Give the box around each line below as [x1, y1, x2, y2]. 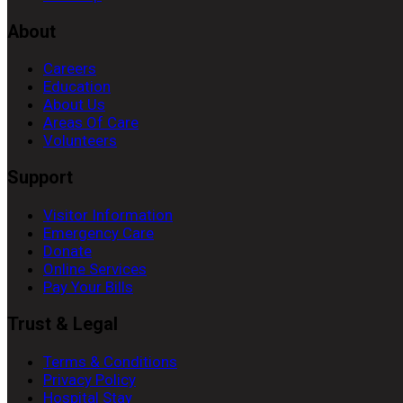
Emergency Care [43, 224, 154, 243]
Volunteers [43, 131, 117, 150]
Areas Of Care [43, 113, 139, 132]
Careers [43, 59, 96, 78]
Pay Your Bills [43, 278, 133, 297]
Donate [43, 242, 92, 261]
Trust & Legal [7, 314, 118, 336]
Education [43, 77, 111, 96]
